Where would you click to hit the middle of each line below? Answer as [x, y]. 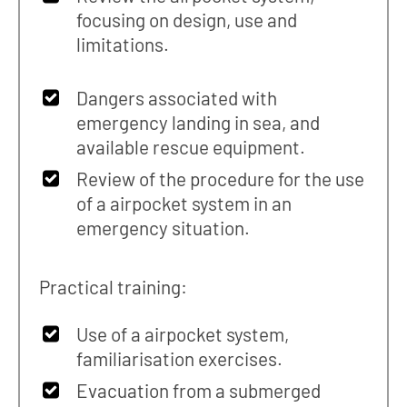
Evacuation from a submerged [199, 391]
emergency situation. [164, 227]
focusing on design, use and [187, 19]
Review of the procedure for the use [221, 178]
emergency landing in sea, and [199, 122]
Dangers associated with [177, 97]
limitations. [123, 44]
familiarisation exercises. [180, 359]
